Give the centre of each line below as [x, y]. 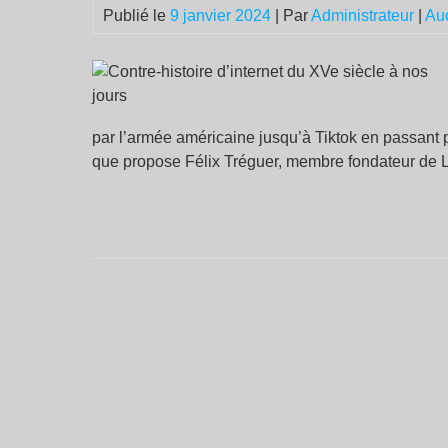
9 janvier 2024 [220, 15]
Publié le [136, 15]
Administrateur [362, 15]
